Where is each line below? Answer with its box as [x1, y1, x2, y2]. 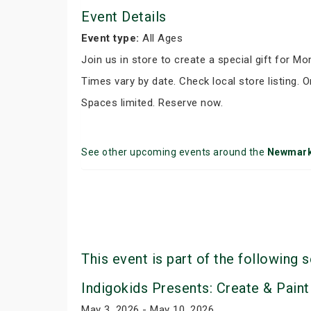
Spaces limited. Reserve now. [81, 96, 223, 109]
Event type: [81, 32, 140, 44]
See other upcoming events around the [81, 146, 267, 158]
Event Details [81, 8, 167, 25]
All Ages [139, 32, 183, 44]
